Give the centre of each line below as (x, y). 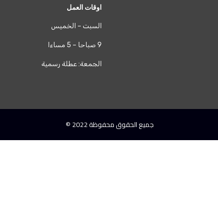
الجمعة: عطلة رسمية (72, 64)
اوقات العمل (84, 7)
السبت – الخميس (76, 26)
